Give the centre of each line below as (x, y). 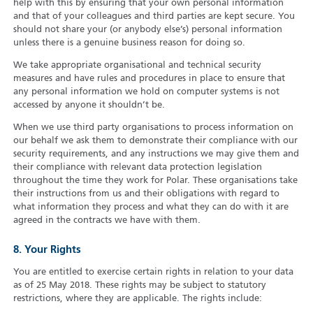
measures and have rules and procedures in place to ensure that (149, 79)
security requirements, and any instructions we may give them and (156, 154)
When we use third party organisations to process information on (153, 128)
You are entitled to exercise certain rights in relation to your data (153, 272)
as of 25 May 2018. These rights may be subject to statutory (139, 286)
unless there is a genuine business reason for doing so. (129, 43)
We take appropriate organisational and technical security (137, 66)
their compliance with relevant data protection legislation (137, 168)
